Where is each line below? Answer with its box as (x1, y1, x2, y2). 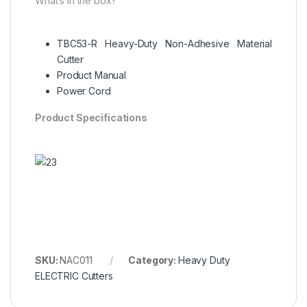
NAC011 (60, 254, 93, 266)
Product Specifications (35, 112, 147, 124)
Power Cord (57, 85, 111, 97)
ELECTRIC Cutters (35, 269, 113, 282)
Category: (128, 254, 178, 266)
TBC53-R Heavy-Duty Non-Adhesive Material (57, 38, 272, 50)
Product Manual (57, 69, 127, 82)
